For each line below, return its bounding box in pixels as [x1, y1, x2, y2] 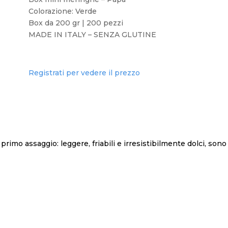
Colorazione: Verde [28, 7, 97, 16]
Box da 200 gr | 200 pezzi [28, 18, 123, 27]
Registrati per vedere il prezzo [28, 68, 140, 78]
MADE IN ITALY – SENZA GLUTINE [28, 30, 156, 39]
